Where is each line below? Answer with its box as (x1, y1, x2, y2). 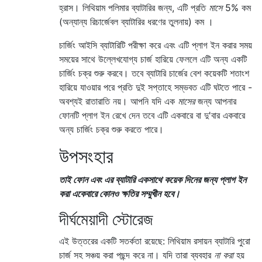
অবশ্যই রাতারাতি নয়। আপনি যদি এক (59, 95, 178, 107)
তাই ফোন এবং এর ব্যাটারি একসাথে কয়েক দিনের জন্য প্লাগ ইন (59, 173, 246, 185)
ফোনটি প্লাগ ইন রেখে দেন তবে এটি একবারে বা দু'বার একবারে (59, 109, 245, 121)
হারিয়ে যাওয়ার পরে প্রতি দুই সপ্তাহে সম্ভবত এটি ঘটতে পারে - (59, 81, 252, 93)
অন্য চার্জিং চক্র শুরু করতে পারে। (59, 123, 164, 135)
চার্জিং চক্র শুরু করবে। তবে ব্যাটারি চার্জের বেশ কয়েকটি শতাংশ (59, 67, 249, 79)
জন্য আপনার (195, 95, 236, 107)
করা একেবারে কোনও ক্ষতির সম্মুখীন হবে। (59, 187, 180, 199)
